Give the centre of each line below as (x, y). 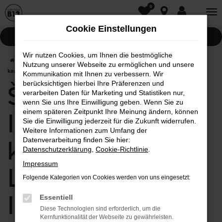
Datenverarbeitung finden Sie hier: (77, 140)
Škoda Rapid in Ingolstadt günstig (154, 60)
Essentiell (56, 197)
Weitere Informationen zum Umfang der (85, 130)
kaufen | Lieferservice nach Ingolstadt (56, 71)
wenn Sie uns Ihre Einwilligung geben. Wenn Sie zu (103, 102)
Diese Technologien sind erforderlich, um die (100, 209)
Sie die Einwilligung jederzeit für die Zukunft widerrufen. (110, 121)
